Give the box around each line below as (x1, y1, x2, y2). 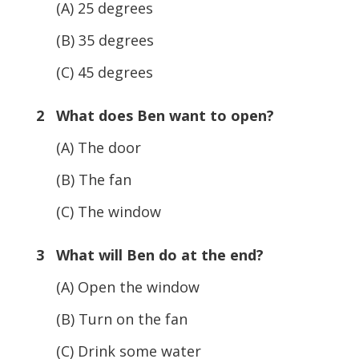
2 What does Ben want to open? (35, 105, 274, 125)
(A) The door (35, 137, 141, 157)
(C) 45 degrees (35, 62, 153, 82)
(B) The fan (35, 169, 131, 189)
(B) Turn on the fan (35, 309, 188, 329)
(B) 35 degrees (35, 30, 154, 50)
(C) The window (35, 201, 161, 221)
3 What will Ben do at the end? (35, 244, 264, 264)
